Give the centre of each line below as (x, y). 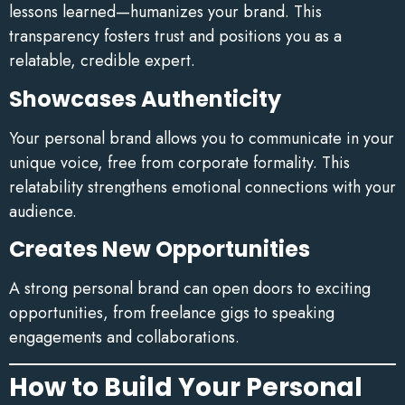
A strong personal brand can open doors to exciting (190, 289)
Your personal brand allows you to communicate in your (202, 138)
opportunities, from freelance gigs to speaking (172, 313)
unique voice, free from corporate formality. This (179, 162)
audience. (43, 211)
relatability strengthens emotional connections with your (202, 187)
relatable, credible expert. (102, 61)
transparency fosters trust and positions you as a (175, 37)
